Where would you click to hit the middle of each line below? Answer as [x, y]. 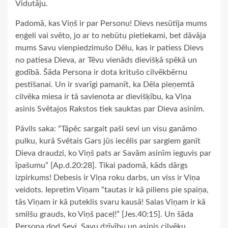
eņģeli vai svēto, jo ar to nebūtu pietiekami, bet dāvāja [111, 35]
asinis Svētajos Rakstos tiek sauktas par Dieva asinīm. [110, 109]
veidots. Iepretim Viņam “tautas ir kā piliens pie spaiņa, [112, 190]
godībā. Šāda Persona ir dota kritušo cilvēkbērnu [101, 72]
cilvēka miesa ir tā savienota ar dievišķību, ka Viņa [103, 96]
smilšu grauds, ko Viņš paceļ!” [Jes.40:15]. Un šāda [104, 214]
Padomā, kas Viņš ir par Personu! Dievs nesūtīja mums [111, 23]
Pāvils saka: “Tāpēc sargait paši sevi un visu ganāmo [106, 129]
